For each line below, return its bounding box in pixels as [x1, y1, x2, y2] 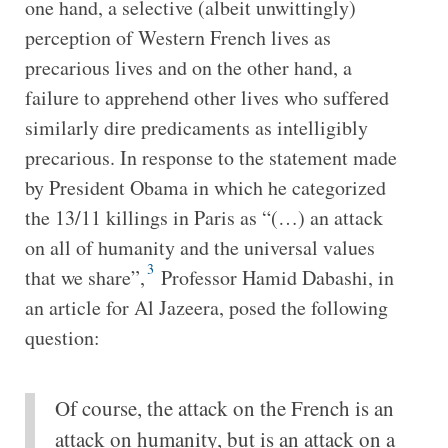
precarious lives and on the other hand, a [24, 53, 352, 81]
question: [24, 323, 100, 351]
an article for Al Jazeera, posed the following [24, 293, 388, 321]
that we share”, [24, 263, 145, 291]
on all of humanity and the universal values [24, 233, 375, 261]
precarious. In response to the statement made [24, 143, 397, 171]
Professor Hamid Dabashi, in [155, 263, 394, 291]
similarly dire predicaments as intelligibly [24, 113, 368, 141]
